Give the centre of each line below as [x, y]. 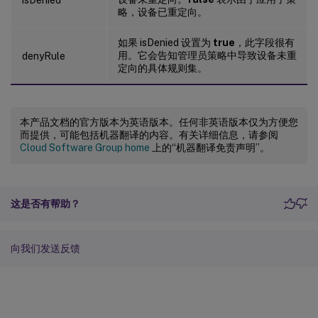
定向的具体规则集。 [163, 68]
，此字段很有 [265, 42]
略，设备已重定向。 [163, 12]
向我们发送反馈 [45, 248]
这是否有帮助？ [45, 203]
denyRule [44, 56]
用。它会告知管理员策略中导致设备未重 [207, 55]
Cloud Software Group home [85, 147]
